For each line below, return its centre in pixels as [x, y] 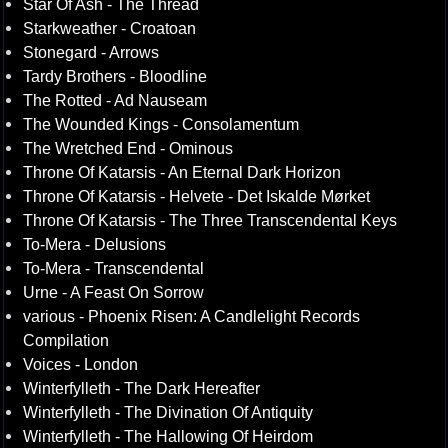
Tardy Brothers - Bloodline [114, 76]
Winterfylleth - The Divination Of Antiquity [167, 412]
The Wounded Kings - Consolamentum [160, 124]
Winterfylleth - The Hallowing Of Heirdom [167, 436]
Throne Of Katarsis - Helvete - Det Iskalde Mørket [196, 196]
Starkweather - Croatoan [109, 28]
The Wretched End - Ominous [127, 148]
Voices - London [80, 364]
